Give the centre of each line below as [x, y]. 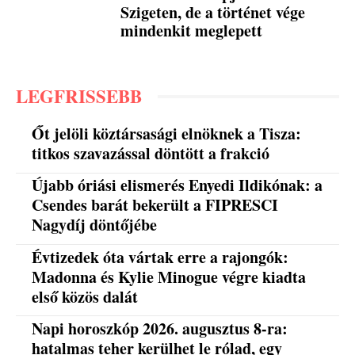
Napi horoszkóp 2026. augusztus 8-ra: [160, 328]
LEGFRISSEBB [79, 96]
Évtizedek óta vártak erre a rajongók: [160, 257]
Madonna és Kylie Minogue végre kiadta [169, 277]
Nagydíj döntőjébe [95, 225]
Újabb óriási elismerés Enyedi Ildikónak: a [177, 185]
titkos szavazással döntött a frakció [151, 154]
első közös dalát [85, 296]
